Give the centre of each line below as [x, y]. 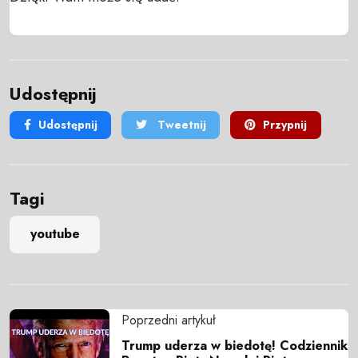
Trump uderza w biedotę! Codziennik [235, 345]
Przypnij [284, 125]
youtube [55, 234]
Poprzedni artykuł [169, 320]
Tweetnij [180, 125]
